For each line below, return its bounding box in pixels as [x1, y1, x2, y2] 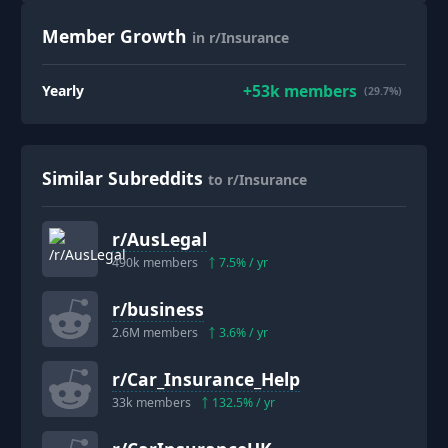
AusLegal [127, 227, 207, 252]
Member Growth [42, 24, 187, 49]
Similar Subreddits [42, 165, 203, 190]
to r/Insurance [208, 169, 307, 189]
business [127, 297, 204, 322]
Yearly [42, 81, 84, 101]
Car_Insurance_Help [127, 367, 300, 392]
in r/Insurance [192, 28, 289, 48]
